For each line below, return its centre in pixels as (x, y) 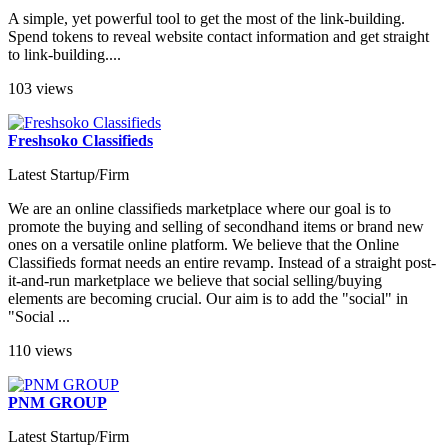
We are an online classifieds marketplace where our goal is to (199, 209)
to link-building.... (64, 55)
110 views (40, 351)
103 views (40, 89)
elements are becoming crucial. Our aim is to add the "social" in (208, 299)
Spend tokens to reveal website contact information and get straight (218, 37)
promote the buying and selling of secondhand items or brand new (216, 227)
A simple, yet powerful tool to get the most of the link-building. (206, 19)
